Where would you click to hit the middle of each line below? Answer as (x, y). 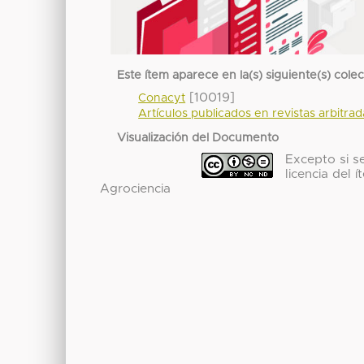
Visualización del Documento (198, 138)
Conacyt (162, 98)
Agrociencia (135, 188)
